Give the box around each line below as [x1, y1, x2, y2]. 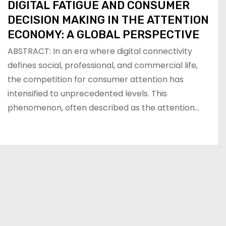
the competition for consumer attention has [8, 73, 184, 85]
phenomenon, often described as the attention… [8, 101, 199, 114]
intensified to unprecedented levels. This [8, 87, 167, 99]
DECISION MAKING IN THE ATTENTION [8, 13, 209, 27]
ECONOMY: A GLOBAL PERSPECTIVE [8, 27, 199, 41]
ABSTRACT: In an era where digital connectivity [8, 45, 192, 57]
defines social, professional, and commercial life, [8, 59, 198, 71]
